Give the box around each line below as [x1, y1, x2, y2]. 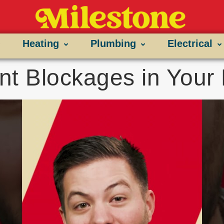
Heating [22, 38, 59, 49]
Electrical [167, 38, 212, 49]
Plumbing [90, 38, 136, 49]
